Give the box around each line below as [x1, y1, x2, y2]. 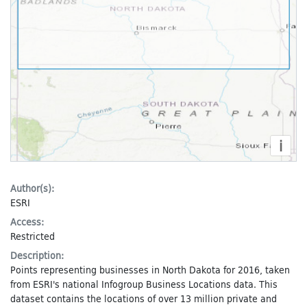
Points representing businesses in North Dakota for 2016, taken [10, 262, 290, 277]
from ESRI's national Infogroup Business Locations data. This [10, 277, 278, 291]
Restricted [10, 229, 55, 243]
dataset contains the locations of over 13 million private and [10, 291, 277, 306]
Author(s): [10, 181, 54, 195]
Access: [10, 214, 44, 229]
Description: [10, 248, 64, 262]
